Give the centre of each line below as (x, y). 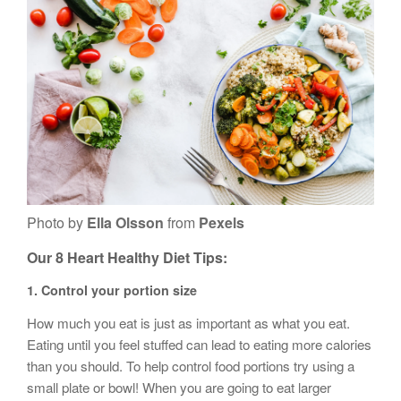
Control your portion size (119, 290)
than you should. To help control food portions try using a (191, 365)
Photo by (57, 222)
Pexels (222, 222)
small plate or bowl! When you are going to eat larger (179, 387)
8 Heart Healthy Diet (123, 257)
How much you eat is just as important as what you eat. (188, 322)
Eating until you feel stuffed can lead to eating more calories (199, 344)
